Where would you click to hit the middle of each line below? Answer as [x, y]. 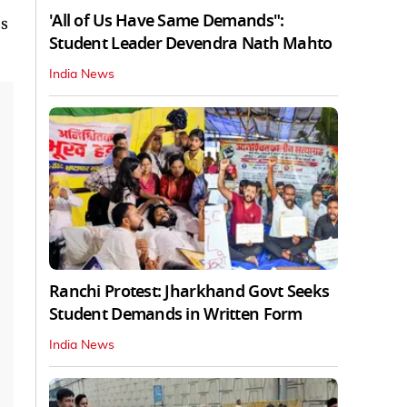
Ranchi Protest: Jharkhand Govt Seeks [189, 291]
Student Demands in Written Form [176, 314]
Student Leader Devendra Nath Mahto [191, 43]
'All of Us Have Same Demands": [167, 20]
